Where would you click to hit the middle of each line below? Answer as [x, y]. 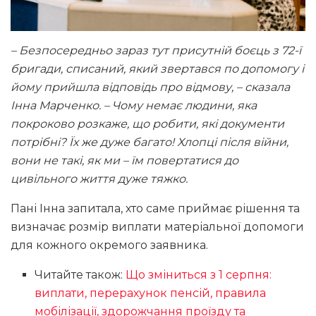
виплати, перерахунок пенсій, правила [151, 293]
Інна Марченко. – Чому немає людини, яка [134, 106]
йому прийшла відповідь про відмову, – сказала [150, 87]
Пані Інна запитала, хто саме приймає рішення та [155, 209]
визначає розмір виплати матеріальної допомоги [157, 227]
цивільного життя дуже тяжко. [99, 179]
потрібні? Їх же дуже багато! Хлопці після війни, [150, 142]
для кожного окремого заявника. [109, 245]
